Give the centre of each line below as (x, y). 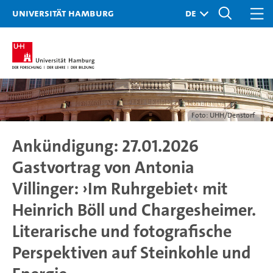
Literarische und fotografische (122, 232)
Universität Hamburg (63, 13)
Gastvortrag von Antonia (103, 168)
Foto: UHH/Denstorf (223, 115)
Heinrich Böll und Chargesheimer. (134, 210)
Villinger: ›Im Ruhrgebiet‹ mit (120, 189)
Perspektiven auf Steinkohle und (132, 253)
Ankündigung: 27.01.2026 (105, 146)
